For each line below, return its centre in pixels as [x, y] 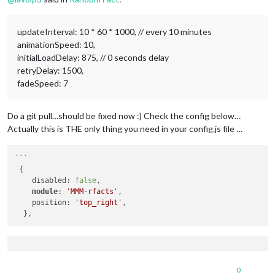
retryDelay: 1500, [50, 71]
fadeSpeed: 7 [43, 83]
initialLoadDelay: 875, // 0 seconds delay [93, 58]
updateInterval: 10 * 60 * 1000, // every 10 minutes [114, 32]
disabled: [45, 180]
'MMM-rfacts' [92, 191]
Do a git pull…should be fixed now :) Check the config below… [124, 116]
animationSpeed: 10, [56, 45]
